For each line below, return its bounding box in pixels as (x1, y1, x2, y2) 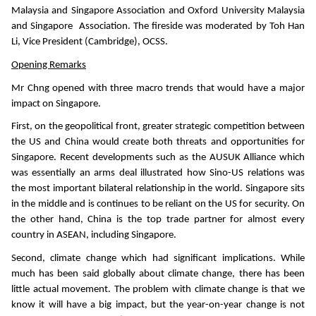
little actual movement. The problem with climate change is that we (11, 284, 305, 295)
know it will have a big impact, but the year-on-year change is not (11, 299, 305, 310)
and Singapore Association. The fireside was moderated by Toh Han (11, 21, 305, 32)
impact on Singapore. (11, 98, 103, 109)
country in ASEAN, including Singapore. (11, 230, 178, 241)
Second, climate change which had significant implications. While (11, 253, 305, 264)
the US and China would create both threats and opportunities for (11, 137, 305, 148)
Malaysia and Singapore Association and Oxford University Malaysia (11, 6, 305, 17)
